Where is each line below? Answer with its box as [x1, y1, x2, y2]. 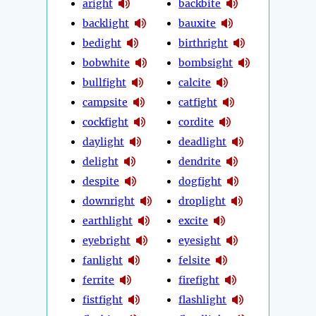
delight [83, 154, 119, 168]
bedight [83, 36, 121, 49]
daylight [83, 135, 124, 148]
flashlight [178, 293, 227, 306]
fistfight [83, 293, 123, 306]
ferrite [83, 273, 114, 286]
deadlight [178, 135, 227, 148]
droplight [178, 194, 226, 207]
